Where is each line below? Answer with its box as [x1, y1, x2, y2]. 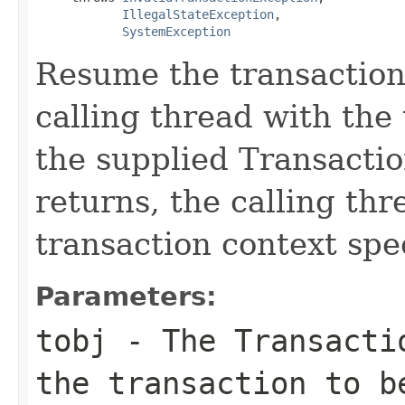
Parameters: [35, 280, 217, 312]
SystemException [122, 24, 231, 39]
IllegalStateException [122, 6, 274, 22]
